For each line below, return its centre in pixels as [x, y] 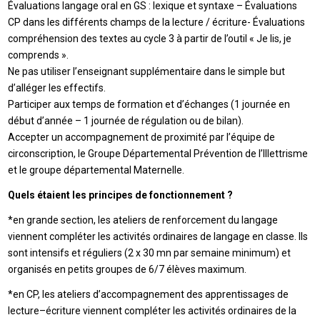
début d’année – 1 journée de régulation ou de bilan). [126, 120]
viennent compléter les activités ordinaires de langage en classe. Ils [158, 236]
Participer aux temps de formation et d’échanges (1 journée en [149, 104]
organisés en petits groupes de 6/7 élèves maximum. [127, 269]
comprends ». [39, 55]
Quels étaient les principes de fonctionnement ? [121, 195]
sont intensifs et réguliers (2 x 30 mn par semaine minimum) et [150, 252]
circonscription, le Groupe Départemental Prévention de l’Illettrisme [158, 153]
